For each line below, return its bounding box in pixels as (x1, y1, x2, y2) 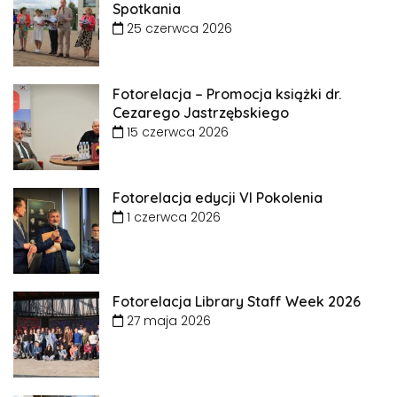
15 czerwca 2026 (123, 123, 229, 142)
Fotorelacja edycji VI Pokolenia (113, 189, 323, 207)
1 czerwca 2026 (123, 208, 221, 227)
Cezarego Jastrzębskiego (113, 104, 289, 122)
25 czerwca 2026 (123, 19, 232, 38)
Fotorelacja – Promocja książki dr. (113, 85, 341, 104)
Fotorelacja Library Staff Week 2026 (113, 292, 361, 311)
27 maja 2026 (123, 312, 211, 331)
